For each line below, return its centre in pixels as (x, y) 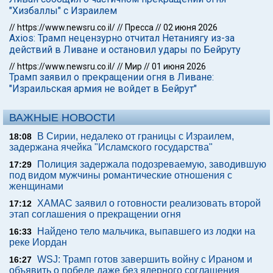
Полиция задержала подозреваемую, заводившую (152, 164)
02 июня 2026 (190, 27)
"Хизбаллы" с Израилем (63, 11)
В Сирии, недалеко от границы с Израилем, (136, 136)
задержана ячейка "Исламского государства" (111, 147)
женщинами (36, 186)
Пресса (139, 27)
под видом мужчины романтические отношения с (121, 175)
